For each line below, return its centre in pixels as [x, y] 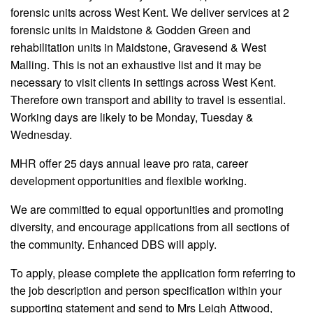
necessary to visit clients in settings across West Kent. [143, 82]
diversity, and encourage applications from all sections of [150, 227]
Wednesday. [41, 135]
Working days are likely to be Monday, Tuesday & [132, 117]
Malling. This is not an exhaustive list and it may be [136, 65]
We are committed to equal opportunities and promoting [147, 210]
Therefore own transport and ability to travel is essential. [148, 100]
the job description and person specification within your [146, 291]
